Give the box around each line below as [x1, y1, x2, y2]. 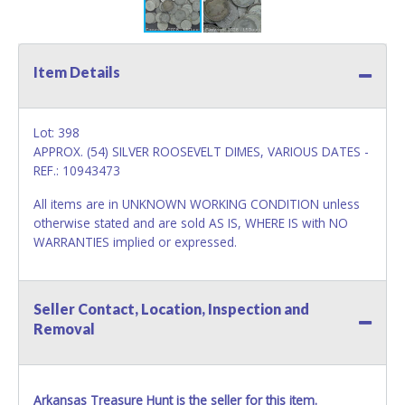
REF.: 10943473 [33, 161, 120, 179]
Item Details [33, 62, 120, 80]
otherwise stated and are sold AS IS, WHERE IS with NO [33, 213, 348, 231]
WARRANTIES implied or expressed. [33, 232, 237, 250]
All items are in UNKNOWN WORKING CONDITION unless [33, 194, 360, 212]
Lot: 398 [33, 123, 80, 141]
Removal [33, 319, 95, 337]
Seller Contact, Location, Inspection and [33, 299, 309, 317]
